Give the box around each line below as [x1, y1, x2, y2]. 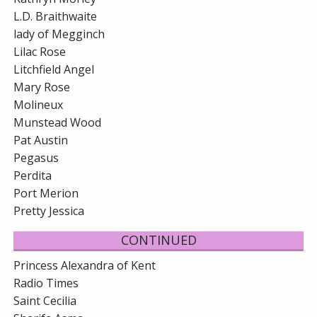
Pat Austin [13, 132, 69, 149]
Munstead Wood [13, 115, 102, 131]
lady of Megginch [13, 26, 105, 42]
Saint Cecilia [13, 293, 77, 309]
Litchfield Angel [13, 62, 95, 78]
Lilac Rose [13, 44, 67, 60]
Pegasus [13, 150, 59, 166]
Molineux [13, 97, 64, 113]
